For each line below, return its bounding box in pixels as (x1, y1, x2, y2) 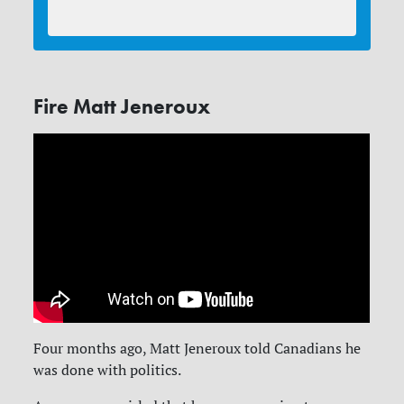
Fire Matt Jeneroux (33, 92, 211, 120)
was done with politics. (33, 360, 182, 379)
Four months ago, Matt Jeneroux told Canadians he (33, 338, 362, 357)
